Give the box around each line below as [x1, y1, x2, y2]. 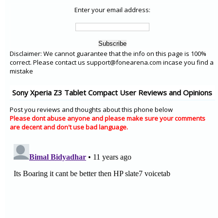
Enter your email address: [74, 5, 150, 14]
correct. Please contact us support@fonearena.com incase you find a [10, 58, 214, 67]
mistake [10, 67, 33, 75]
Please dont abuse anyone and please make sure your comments [10, 114, 205, 123]
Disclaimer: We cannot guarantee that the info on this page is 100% [10, 49, 206, 58]
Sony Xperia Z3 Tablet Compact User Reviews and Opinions [12, 88, 212, 97]
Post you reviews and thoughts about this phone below [10, 105, 173, 114]
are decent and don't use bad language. [10, 123, 128, 131]
